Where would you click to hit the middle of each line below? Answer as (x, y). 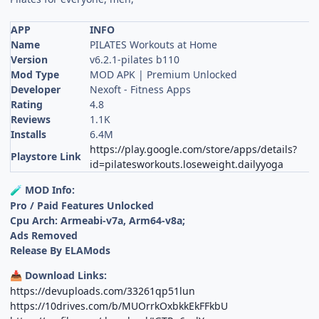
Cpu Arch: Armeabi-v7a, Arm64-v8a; (98, 220)
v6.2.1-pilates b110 (135, 59)
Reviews (31, 119)
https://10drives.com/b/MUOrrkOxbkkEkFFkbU (119, 305)
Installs (29, 134)
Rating (27, 104)
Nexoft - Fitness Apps (141, 89)
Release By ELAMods (61, 250)
